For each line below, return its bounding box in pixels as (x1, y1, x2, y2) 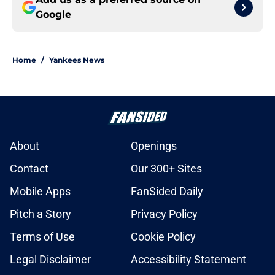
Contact (10, 162, 48, 176)
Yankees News (49, 55, 104, 65)
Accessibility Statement (131, 253, 246, 266)
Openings (131, 139, 177, 153)
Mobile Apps (10, 185, 71, 198)
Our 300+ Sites (131, 162, 202, 176)
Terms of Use (10, 230, 75, 244)
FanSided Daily (131, 185, 203, 198)
